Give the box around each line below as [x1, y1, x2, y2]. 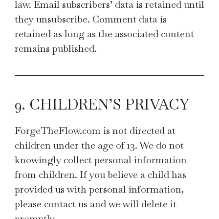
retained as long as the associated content [15, 27, 194, 40]
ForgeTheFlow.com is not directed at [15, 124, 175, 137]
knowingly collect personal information [15, 153, 187, 166]
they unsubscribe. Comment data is [15, 13, 167, 25]
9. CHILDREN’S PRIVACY [15, 95, 189, 114]
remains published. [15, 42, 97, 55]
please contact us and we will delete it [15, 197, 176, 210]
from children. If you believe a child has [15, 168, 186, 181]
